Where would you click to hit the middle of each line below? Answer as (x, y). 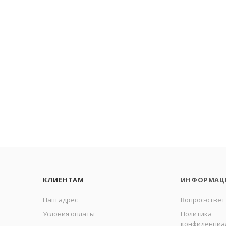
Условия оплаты (69, 214)
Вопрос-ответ (203, 200)
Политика (196, 214)
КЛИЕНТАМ (64, 180)
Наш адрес (60, 200)
